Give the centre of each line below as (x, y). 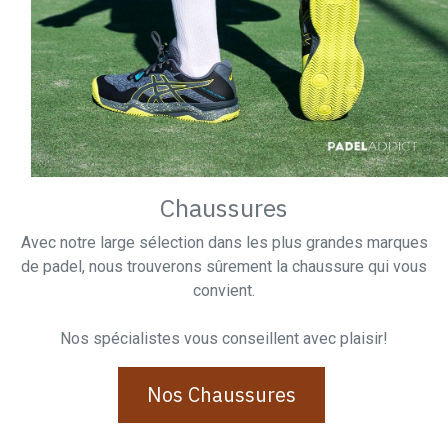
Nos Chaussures (221, 395)
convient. (224, 291)
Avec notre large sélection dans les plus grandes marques (224, 243)
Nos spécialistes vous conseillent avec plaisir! (224, 339)
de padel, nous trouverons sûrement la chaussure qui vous (224, 267)
